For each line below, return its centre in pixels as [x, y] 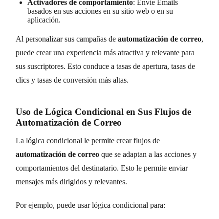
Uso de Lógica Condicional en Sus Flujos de [103, 111]
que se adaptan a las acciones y [148, 154]
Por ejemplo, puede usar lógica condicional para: [90, 205]
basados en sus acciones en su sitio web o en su [100, 11]
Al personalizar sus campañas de [67, 39]
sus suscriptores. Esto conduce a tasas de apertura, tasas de [105, 66]
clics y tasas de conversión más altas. [72, 80]
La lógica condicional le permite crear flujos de [88, 140]
